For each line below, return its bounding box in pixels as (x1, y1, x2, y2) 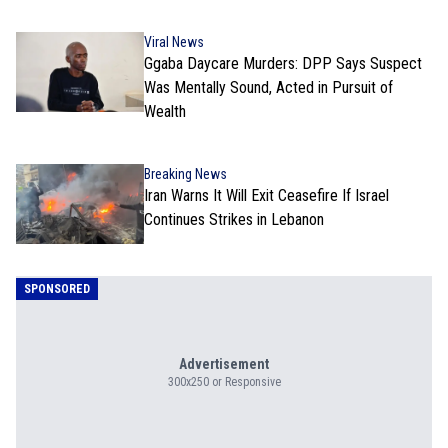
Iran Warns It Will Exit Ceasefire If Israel (144, 185, 389, 205)
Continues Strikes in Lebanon (144, 209, 324, 229)
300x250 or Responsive (167, 374, 281, 389)
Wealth (144, 101, 186, 121)
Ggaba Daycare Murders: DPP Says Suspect (144, 53, 422, 73)
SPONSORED (24, 281, 90, 296)
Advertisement (179, 355, 269, 372)
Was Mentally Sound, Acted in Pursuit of (144, 77, 393, 97)
